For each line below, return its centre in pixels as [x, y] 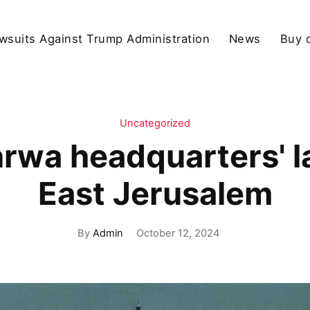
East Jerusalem [155, 194]
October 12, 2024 [178, 233]
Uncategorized [155, 124]
